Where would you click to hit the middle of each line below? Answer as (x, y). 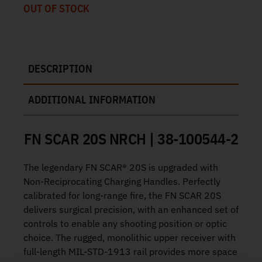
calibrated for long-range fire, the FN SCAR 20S (122, 196)
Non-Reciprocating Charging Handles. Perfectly (122, 182)
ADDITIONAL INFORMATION (92, 99)
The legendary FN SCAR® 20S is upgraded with (121, 168)
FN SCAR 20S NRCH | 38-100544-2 (131, 138)
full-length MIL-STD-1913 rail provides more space (130, 252)
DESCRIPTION (60, 68)
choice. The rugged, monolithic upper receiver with (130, 238)
